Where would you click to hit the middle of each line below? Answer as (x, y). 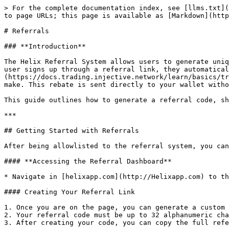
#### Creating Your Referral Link (70, 192)
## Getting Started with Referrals (72, 131)
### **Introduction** (45, 46)
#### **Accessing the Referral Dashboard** (88, 161)
